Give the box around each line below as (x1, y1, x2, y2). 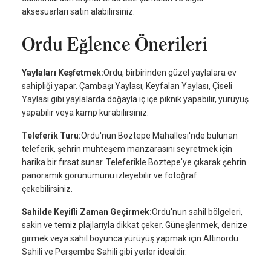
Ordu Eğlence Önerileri (22, 33, 207, 56)
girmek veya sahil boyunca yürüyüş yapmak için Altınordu (22, 233, 238, 244)
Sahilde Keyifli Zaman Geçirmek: (22, 207, 152, 217)
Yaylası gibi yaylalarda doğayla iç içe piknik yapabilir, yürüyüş (22, 94, 249, 105)
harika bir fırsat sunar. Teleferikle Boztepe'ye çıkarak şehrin (22, 157, 246, 168)
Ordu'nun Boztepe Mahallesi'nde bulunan (81, 131, 238, 141)
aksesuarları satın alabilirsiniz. (22, 7, 135, 17)
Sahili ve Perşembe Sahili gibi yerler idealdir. (22, 247, 187, 257)
